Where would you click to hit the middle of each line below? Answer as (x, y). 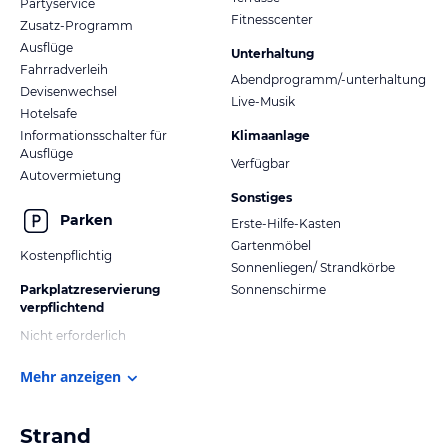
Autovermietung (70, 175)
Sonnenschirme (278, 289)
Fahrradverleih (64, 69)
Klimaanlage (270, 135)
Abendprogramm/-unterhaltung (328, 79)
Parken (86, 220)
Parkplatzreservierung (90, 289)
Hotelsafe (48, 113)
